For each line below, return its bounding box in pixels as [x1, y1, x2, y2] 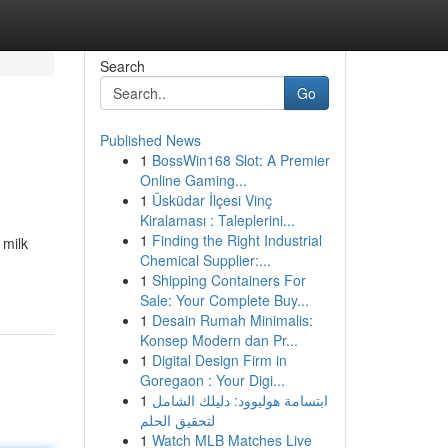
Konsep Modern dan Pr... [139, 330, 298, 350]
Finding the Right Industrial [151, 230, 322, 250]
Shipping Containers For [151, 270, 306, 290]
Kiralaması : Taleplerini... [139, 210, 295, 230]
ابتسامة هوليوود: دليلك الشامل [151, 390, 328, 410]
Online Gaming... [139, 170, 247, 190]
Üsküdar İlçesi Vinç [151, 190, 272, 210]
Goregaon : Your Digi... [139, 370, 285, 390]
